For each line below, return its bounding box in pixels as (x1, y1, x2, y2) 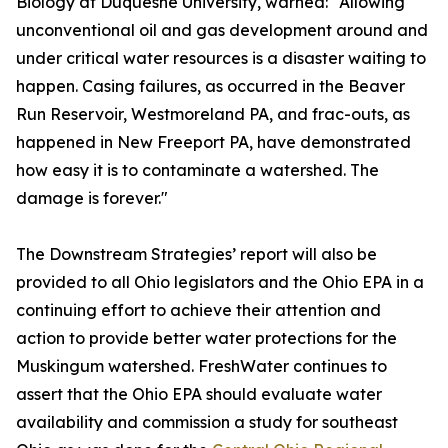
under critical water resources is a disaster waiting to (16, 48, 426, 68)
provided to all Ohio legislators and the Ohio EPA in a (16, 272, 424, 292)
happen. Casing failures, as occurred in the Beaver (16, 76, 405, 96)
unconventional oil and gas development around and (16, 20, 428, 40)
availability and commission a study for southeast (16, 412, 398, 432)
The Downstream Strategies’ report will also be (16, 244, 377, 264)
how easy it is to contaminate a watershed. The (16, 160, 379, 180)
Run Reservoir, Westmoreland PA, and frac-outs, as (16, 104, 410, 124)
